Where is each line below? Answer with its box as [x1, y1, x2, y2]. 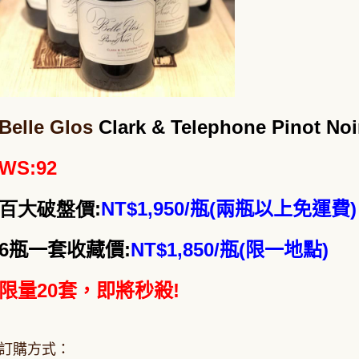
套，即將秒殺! [58, 280, 179, 302]
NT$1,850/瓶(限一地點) [131, 239, 329, 261]
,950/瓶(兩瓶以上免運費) [147, 198, 357, 220]
